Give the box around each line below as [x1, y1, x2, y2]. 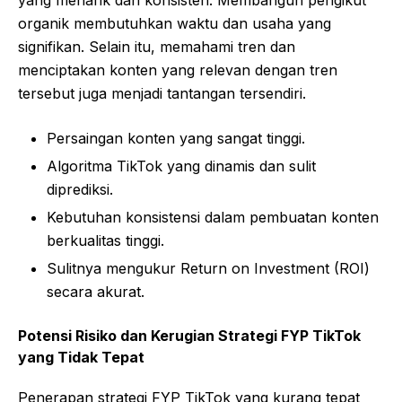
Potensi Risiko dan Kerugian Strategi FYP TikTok [18, 326, 361, 345]
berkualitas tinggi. [47, 231, 164, 249]
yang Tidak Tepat [18, 347, 144, 366]
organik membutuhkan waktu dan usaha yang [18, 13, 331, 32]
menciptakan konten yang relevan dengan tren [18, 60, 337, 79]
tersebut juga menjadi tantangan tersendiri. [18, 83, 306, 102]
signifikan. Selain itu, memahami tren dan [18, 37, 295, 56]
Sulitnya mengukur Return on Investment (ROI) [47, 258, 370, 277]
